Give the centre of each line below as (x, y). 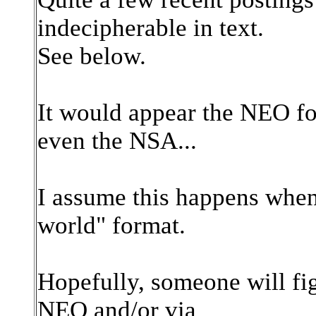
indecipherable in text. (151, 28)
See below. (92, 56)
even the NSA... (117, 141)
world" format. (111, 225)
